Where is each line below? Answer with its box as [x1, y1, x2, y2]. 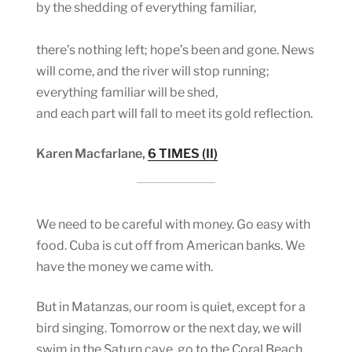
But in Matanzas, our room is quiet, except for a [36, 299, 306, 314]
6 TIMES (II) [148, 145, 218, 161]
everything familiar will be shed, [36, 84, 218, 100]
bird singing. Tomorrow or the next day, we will [36, 320, 302, 335]
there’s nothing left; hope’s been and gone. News [36, 42, 314, 57]
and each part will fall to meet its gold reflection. [36, 105, 313, 121]
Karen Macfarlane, [36, 145, 148, 161]
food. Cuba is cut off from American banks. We [36, 237, 305, 253]
